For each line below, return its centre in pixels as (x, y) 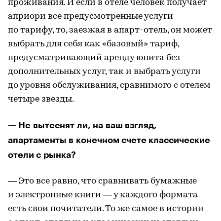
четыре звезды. (41, 99)
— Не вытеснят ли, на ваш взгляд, (82, 125)
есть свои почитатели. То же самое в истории (106, 209)
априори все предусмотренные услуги (91, 17)
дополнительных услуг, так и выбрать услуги (104, 72)
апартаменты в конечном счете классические (109, 140)
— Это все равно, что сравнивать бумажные (102, 181)
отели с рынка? (42, 155)
